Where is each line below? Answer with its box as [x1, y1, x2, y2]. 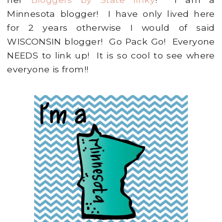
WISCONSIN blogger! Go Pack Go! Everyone [7, 36, 215, 47]
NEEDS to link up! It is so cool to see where [7, 50, 215, 61]
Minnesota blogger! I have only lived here [7, 8, 215, 19]
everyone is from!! [7, 64, 89, 75]
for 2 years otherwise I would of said [7, 22, 215, 33]
